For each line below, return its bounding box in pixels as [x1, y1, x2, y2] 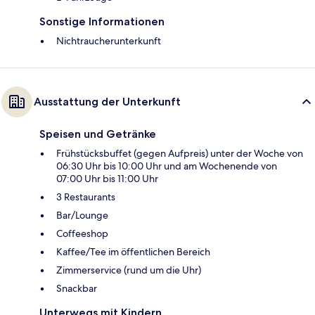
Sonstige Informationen [39, 14, 165, 28]
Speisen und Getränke [39, 127, 156, 141]
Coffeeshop [56, 226, 108, 240]
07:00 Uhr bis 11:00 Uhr [56, 172, 158, 185]
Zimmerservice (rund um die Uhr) [56, 263, 201, 276]
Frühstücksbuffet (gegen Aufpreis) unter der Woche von [56, 146, 303, 160]
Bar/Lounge [56, 208, 108, 221]
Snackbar [56, 281, 97, 295]
